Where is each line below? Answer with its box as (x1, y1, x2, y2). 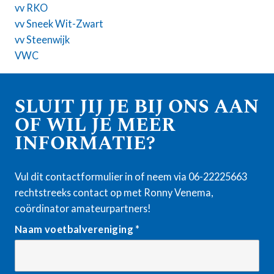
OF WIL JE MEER (15, 111, 176, 139)
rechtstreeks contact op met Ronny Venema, (15, 186, 213, 198)
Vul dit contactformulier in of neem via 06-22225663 (15, 170, 247, 182)
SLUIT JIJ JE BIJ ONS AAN (15, 92, 259, 121)
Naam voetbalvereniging (15, 223, 136, 235)
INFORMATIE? (15, 129, 155, 158)
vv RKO (15, 2, 48, 13)
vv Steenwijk (15, 34, 70, 45)
